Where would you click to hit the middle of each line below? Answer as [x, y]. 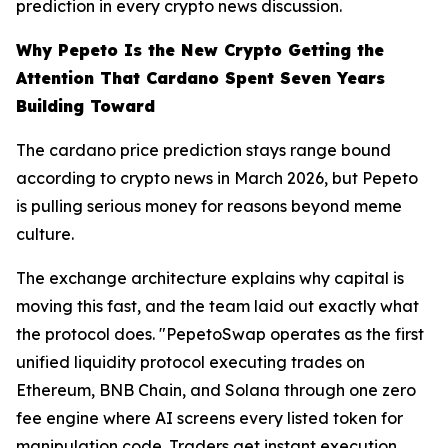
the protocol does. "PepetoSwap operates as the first [220, 334]
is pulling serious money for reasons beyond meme [209, 206]
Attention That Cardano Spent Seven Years [200, 78]
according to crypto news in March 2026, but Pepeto [217, 178]
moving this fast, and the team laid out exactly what [217, 306]
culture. [45, 234]
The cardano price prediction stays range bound [203, 150]
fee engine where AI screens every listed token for [209, 418]
